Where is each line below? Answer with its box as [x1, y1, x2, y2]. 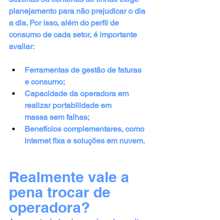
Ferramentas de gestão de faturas [25, 65, 143, 75]
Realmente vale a [9, 167, 133, 186]
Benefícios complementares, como [25, 124, 146, 134]
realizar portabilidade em [25, 100, 113, 110]
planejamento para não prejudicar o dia [9, 6, 147, 16]
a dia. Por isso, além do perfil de [9, 18, 121, 27]
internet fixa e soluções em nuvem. [25, 136, 145, 145]
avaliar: [9, 41, 34, 51]
